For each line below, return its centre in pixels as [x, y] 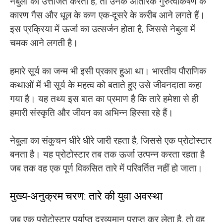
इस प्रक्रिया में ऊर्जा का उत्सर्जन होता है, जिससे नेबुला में [103, 29]
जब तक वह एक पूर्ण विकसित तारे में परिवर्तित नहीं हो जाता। [106, 168]
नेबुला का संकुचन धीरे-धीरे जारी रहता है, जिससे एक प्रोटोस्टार [111, 140]
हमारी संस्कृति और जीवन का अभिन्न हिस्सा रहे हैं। [92, 112]
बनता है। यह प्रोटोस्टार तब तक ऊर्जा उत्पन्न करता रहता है [107, 154]
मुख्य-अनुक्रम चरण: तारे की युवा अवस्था [86, 196]
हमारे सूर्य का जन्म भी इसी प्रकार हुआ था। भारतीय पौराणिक [108, 71]
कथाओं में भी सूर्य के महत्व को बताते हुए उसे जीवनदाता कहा [106, 85]
